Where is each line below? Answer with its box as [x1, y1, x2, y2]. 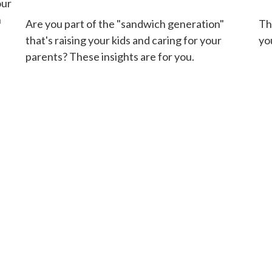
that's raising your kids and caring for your [25, 33, 222, 47]
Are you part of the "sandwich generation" [25, 16, 225, 30]
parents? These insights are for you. [25, 49, 195, 63]
